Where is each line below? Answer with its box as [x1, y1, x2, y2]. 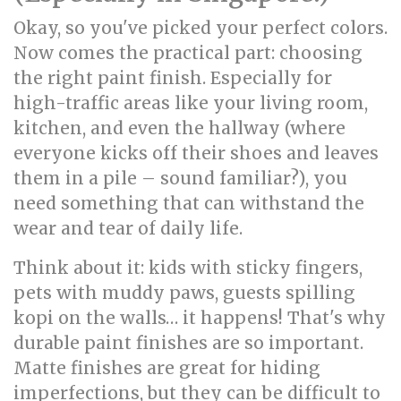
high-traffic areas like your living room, [13, 92, 368, 114]
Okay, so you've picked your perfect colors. [13, 17, 388, 38]
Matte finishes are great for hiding [13, 357, 320, 379]
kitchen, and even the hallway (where [13, 117, 346, 139]
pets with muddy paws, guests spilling [13, 282, 355, 303]
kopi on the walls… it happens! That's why [13, 307, 386, 328]
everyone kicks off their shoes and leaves [13, 142, 379, 164]
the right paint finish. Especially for [13, 67, 332, 89]
